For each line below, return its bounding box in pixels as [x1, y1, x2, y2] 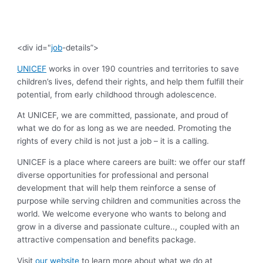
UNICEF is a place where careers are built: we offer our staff [17, 157, 246, 167]
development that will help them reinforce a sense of [17, 183, 217, 193]
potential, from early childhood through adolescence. [17, 89, 217, 99]
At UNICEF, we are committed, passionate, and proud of [17, 110, 229, 120]
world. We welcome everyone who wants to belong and [17, 208, 227, 218]
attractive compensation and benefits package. [17, 234, 197, 244]
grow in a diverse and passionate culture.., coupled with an [17, 221, 240, 231]
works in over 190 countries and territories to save [46, 63, 240, 73]
